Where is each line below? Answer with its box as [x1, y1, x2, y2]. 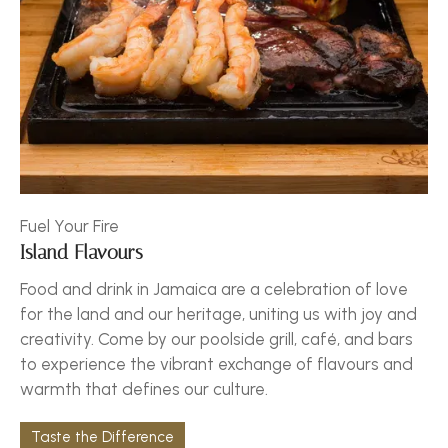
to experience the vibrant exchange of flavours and [20, 353, 413, 374]
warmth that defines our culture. [20, 378, 268, 399]
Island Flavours [20, 241, 143, 264]
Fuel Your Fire [20, 215, 119, 236]
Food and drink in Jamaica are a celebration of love [20, 278, 408, 299]
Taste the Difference [31, 427, 174, 446]
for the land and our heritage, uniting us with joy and [20, 303, 417, 324]
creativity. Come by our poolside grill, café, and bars [20, 328, 413, 349]
